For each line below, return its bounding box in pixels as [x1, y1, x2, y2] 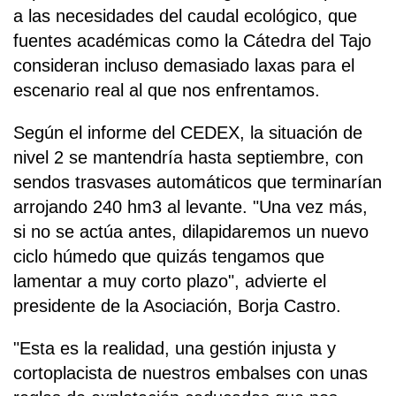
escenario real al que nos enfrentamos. [13, 80, 320, 101]
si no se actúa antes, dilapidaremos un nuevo [13, 222, 369, 242]
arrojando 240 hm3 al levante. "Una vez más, [13, 197, 368, 217]
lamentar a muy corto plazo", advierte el [13, 271, 326, 292]
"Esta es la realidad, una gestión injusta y [13, 339, 336, 359]
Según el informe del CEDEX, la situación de [13, 123, 362, 143]
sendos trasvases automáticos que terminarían [13, 172, 382, 193]
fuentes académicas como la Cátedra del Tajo [13, 31, 371, 51]
